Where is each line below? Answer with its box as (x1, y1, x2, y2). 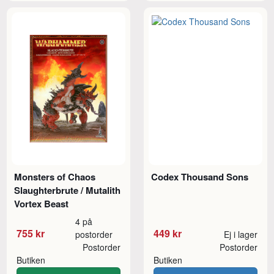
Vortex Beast (14, 196, 69, 210)
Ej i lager (223, 228, 257, 240)
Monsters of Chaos (14, 169, 96, 183)
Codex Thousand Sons (151, 169, 249, 183)
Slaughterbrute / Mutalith (14, 183, 121, 197)
